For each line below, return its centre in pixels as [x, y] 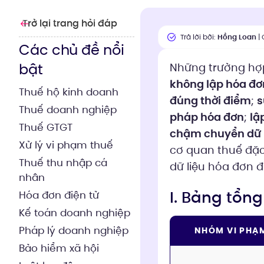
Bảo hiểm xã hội [59, 248]
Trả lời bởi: [199, 37]
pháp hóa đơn [207, 117]
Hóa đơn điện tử [59, 195]
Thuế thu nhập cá [63, 163]
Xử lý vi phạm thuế [66, 145]
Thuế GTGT [46, 127]
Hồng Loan [237, 37]
